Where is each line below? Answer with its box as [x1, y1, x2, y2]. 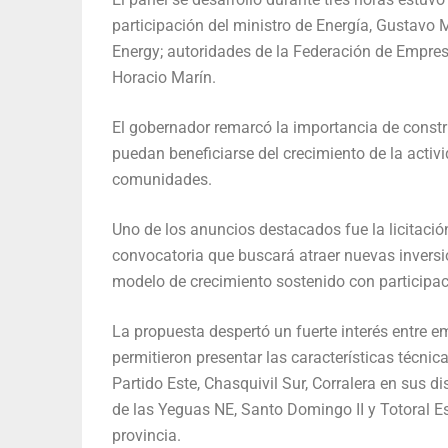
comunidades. [112, 169, 212, 189]
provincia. [112, 425, 181, 445]
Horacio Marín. [112, 67, 216, 87]
